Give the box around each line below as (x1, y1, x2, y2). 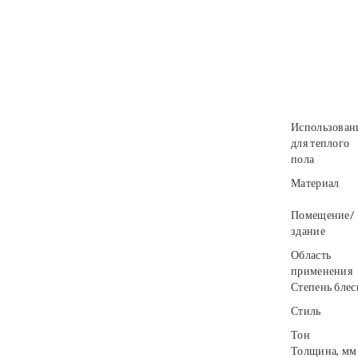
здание (291, 224, 325, 237)
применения (291, 264, 352, 277)
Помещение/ (291, 208, 354, 221)
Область (291, 248, 332, 261)
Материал (291, 176, 340, 189)
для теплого (291, 136, 350, 149)
